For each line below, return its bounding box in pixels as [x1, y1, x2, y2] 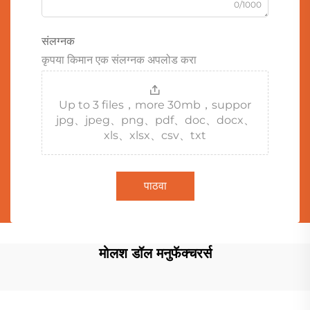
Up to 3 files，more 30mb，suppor [59, 98, 251, 111]
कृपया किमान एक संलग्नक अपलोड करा [42, 53, 197, 66]
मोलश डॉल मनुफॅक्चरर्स [98, 244, 212, 262]
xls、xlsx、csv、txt [104, 128, 206, 142]
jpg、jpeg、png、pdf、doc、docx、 [55, 113, 255, 127]
